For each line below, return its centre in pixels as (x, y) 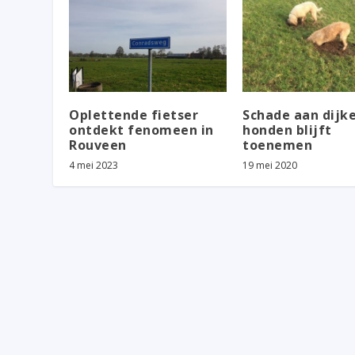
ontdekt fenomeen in (141, 130)
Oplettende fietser (134, 115)
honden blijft (287, 130)
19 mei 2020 (270, 165)
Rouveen (98, 145)
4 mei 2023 (94, 165)
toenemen (277, 145)
